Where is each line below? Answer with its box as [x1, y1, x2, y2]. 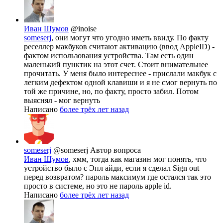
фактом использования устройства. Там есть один [24, 51, 194, 60]
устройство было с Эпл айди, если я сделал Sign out [24, 164, 199, 173]
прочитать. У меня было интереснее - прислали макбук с [24, 69, 217, 78]
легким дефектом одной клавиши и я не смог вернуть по [24, 78, 217, 87]
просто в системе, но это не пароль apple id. [24, 182, 172, 191]
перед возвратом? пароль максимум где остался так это [24, 173, 211, 182]
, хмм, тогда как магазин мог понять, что [69, 155, 207, 164]
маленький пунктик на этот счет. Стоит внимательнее [24, 60, 208, 69]
